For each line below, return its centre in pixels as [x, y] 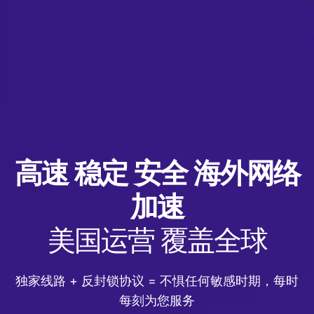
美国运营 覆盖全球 [157, 241]
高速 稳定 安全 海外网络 [157, 173]
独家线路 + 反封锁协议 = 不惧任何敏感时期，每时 [157, 281]
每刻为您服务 [157, 301]
